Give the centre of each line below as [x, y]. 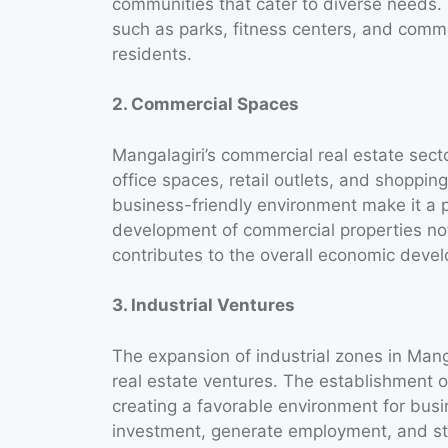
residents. [152, 53]
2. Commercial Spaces [205, 104]
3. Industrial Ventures [203, 305]
